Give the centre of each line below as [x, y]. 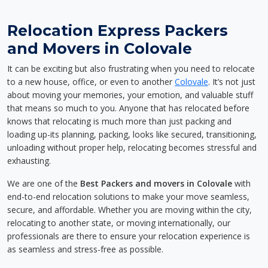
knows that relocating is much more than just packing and [119, 121]
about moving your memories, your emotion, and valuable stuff [130, 95]
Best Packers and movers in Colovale [156, 183]
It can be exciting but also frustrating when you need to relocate [131, 68]
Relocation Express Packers [118, 31]
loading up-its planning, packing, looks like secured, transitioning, [132, 134]
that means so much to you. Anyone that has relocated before [128, 108]
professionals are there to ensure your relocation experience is [129, 236]
